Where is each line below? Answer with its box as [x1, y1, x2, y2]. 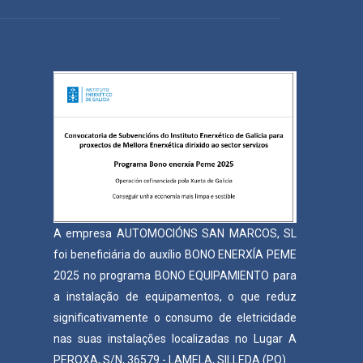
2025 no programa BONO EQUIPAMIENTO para [53, 268, 297, 282]
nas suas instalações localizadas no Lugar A [53, 331, 297, 345]
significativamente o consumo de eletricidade [53, 310, 297, 324]
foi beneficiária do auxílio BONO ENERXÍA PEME [53, 247, 297, 261]
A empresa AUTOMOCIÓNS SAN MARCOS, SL [53, 226, 297, 240]
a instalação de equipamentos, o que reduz [53, 289, 297, 303]
